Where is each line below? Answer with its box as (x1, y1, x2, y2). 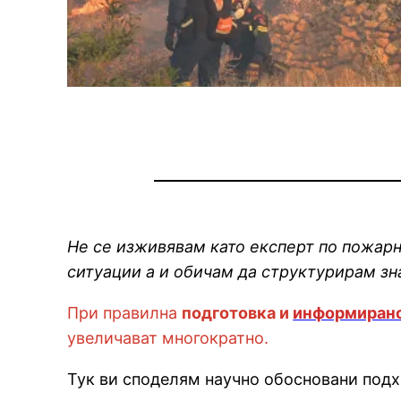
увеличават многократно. (67, 328, 269, 347)
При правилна (67, 303, 183, 322)
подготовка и (182, 303, 294, 322)
